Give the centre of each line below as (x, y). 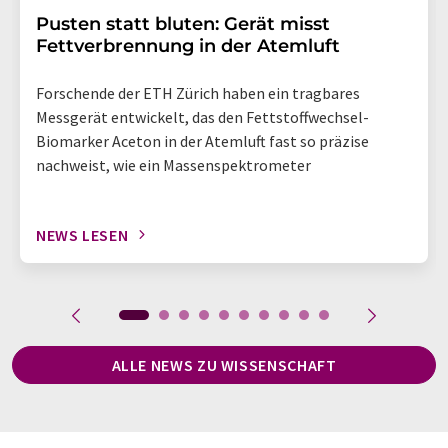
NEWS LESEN (82, 234)
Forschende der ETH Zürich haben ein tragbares (198, 92)
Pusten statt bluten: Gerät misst (183, 23)
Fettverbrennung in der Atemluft (188, 45)
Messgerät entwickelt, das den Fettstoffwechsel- (202, 116)
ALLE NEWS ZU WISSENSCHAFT (224, 364)
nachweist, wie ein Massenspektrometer (173, 164)
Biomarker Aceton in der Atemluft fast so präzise (202, 140)
